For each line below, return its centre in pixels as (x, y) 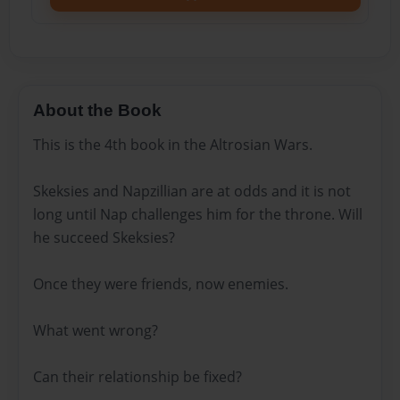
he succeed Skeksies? (104, 237)
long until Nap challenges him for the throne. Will (198, 214)
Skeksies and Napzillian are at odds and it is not (192, 191)
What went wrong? (96, 330)
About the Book (97, 111)
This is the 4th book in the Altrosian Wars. (173, 144)
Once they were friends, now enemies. (161, 283)
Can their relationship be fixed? (137, 376)
